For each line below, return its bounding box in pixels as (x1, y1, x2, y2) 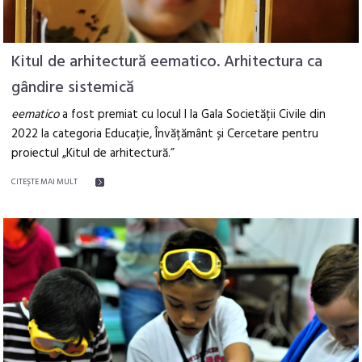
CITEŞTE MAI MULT (11, 175, 78, 188)
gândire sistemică (11, 74, 135, 101)
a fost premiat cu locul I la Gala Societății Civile (59, 104, 310, 124)
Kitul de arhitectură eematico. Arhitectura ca (11, 48, 323, 75)
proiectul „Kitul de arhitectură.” (11, 143, 175, 163)
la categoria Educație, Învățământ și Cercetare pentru (41, 124, 319, 144)
